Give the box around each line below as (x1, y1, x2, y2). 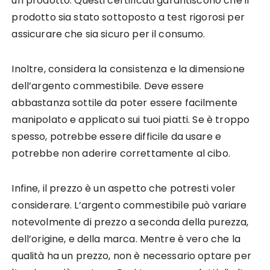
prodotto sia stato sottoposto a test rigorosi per (11, 10, 245, 24)
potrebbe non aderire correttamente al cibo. (11, 146, 230, 160)
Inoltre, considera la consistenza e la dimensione (11, 61, 245, 76)
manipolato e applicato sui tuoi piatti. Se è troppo (11, 112, 250, 127)
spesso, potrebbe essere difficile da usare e (11, 129, 222, 143)
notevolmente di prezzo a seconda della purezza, (11, 215, 249, 229)
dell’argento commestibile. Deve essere (11, 78, 204, 93)
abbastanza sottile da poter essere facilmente (11, 95, 238, 110)
